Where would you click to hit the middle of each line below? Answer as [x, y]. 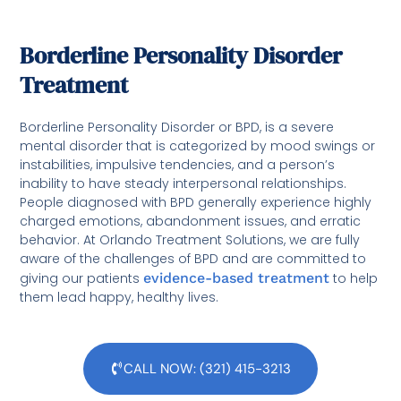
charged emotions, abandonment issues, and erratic [191, 222]
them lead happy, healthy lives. [119, 298]
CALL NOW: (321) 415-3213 [207, 368]
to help [354, 279]
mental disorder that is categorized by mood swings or [198, 146]
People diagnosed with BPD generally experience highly [196, 203]
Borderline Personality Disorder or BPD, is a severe [177, 128]
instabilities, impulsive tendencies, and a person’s [178, 165]
